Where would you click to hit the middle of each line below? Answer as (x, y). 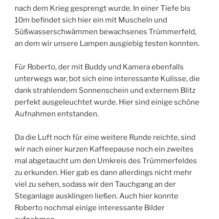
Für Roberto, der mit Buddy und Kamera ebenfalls (99, 67)
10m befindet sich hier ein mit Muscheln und (91, 20)
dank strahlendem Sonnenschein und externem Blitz (105, 91)
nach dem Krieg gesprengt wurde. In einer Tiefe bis (103, 9)
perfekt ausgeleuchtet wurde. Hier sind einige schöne (107, 102)
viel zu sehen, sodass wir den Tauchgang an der (95, 185)
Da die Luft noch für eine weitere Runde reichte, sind (105, 138)
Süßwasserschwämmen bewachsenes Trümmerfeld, (106, 32)
